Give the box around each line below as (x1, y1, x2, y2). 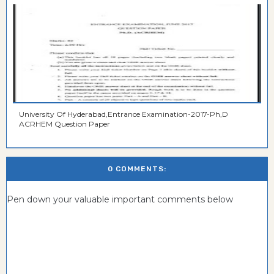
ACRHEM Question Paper (19, 119, 110, 128)
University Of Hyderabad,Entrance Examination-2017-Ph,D (19, 109, 228, 119)
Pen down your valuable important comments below (7, 193, 233, 205)
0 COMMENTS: (108, 164, 166, 173)
